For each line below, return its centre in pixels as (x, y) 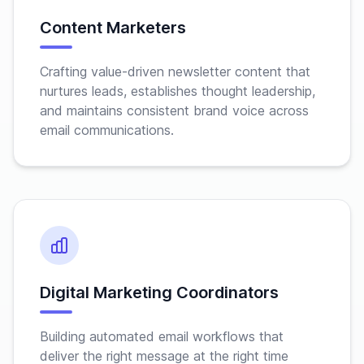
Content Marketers (113, 28)
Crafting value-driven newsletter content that (175, 71)
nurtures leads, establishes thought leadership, (178, 91)
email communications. (107, 130)
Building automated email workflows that (162, 336)
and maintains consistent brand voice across (174, 110)
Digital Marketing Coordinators (159, 292)
